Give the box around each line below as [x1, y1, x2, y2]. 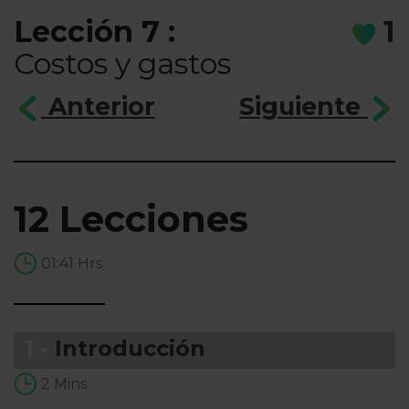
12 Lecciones [14, 196, 248, 241]
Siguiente [239, 91, 368, 121]
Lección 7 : [14, 14, 175, 49]
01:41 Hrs [41, 255, 102, 272]
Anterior [41, 91, 155, 121]
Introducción [55, 335, 205, 362]
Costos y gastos [14, 46, 231, 81]
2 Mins [41, 375, 87, 393]
